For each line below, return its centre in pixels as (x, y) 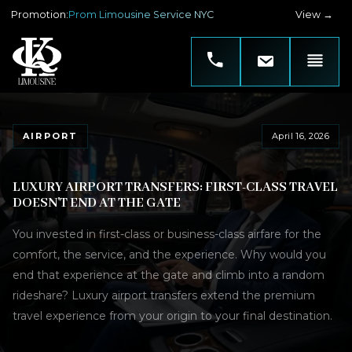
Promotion (38, 15)
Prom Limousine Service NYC (141, 15)
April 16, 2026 (300, 136)
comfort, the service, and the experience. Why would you (169, 255)
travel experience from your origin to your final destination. (172, 316)
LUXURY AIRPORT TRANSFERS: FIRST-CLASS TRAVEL (175, 187)
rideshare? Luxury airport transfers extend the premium (164, 295)
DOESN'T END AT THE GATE (97, 203)
